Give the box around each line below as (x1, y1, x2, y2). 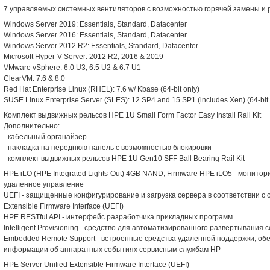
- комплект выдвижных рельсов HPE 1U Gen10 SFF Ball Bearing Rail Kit (4, 154, 245, 163)
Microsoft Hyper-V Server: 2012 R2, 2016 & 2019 (4, 52, 163, 61)
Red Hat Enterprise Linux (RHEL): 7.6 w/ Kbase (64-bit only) (4, 85, 199, 93)
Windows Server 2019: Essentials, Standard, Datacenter (4, 20, 187, 28)
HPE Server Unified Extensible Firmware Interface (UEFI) (4, 260, 189, 269)
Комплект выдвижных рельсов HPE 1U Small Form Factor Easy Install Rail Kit (4, 111, 261, 119)
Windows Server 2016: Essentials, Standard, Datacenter (4, 31, 187, 39)
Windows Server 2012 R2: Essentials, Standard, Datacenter (4, 42, 198, 50)
